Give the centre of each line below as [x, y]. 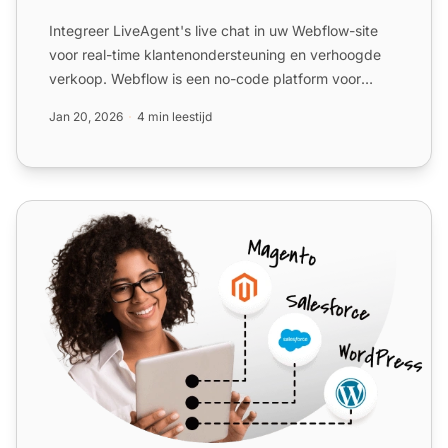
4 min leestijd [174, 116]
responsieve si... [101, 102]
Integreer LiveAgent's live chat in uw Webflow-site [213, 30]
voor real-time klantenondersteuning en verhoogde [215, 54]
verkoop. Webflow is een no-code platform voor [205, 78]
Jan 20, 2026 [86, 116]
